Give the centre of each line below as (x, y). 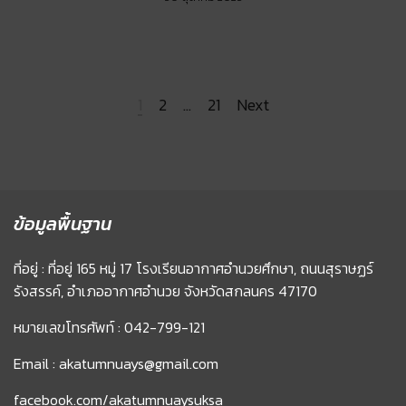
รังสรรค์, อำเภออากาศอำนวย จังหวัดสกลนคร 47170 (165, 290)
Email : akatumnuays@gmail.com (116, 363)
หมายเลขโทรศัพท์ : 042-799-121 (109, 327)
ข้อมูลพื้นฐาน (63, 223)
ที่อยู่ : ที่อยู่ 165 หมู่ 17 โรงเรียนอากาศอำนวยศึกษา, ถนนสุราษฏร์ (193, 268)
